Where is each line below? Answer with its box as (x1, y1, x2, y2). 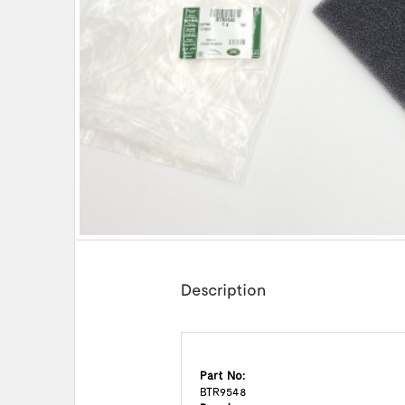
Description (181, 279, 266, 299)
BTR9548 (200, 384, 247, 399)
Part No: (200, 368, 245, 382)
